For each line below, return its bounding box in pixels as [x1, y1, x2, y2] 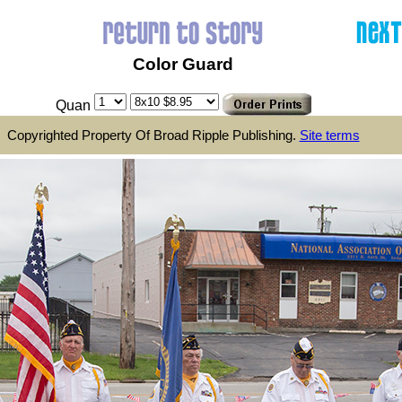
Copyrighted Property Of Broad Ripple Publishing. [6, 127, 300, 143]
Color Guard [133, 55, 233, 74]
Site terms [299, 127, 360, 143]
